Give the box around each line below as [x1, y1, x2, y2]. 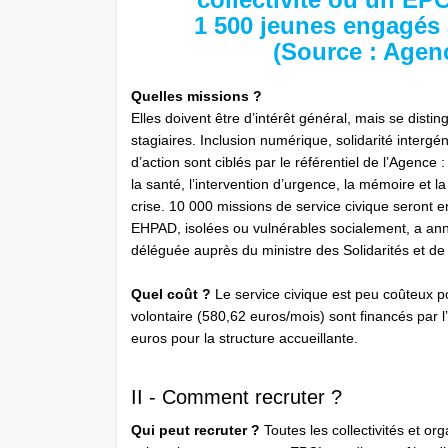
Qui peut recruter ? [131, 422, 264, 438]
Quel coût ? [131, 286, 211, 302]
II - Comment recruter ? [131, 386, 342, 408]
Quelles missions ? [131, 88, 262, 104]
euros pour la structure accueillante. [131, 330, 366, 346]
